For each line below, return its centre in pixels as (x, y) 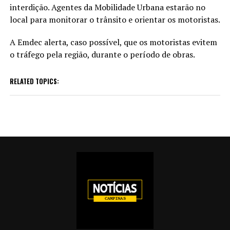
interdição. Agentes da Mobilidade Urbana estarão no (107, 7)
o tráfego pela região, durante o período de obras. (102, 55)
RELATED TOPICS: (34, 82)
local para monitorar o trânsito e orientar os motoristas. (115, 20)
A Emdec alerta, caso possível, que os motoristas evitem (113, 42)
